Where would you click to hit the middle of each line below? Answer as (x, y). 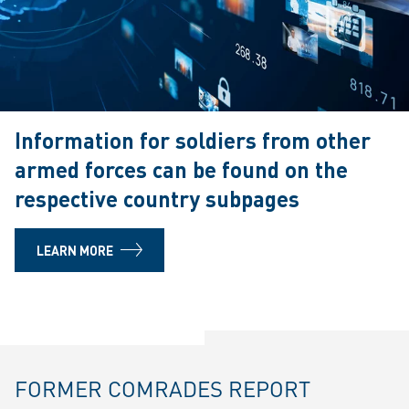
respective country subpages (157, 199)
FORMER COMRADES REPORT (163, 388)
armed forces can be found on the (181, 169)
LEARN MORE (75, 250)
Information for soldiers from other (193, 140)
